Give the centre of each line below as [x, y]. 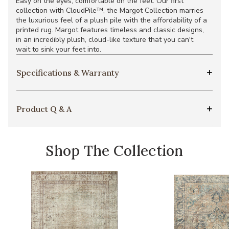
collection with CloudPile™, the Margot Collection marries [110, 11]
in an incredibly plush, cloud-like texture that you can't [105, 40]
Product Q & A [44, 109]
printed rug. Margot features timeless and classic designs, [110, 30]
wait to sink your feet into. [59, 50]
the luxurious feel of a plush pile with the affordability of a [111, 20]
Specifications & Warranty [68, 73]
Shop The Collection [114, 151]
